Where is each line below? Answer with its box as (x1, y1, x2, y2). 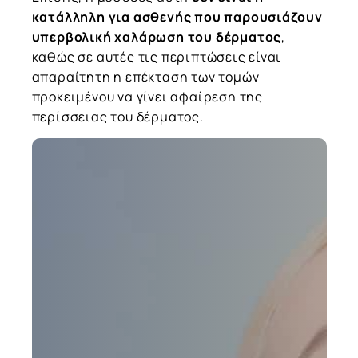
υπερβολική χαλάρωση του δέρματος (31, 27, 282, 46)
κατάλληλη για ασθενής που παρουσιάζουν (31, 7, 323, 26)
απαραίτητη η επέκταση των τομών (31, 67, 260, 86)
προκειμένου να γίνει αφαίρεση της (31, 87, 263, 105)
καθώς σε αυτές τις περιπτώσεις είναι (31, 47, 282, 66)
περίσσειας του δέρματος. (31, 107, 204, 125)
